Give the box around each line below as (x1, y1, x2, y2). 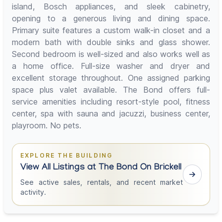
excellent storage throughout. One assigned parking (12, 73, 210, 83)
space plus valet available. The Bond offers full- (12, 85, 210, 95)
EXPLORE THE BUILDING (20, 152, 113, 160)
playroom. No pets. (12, 120, 81, 131)
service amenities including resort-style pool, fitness (12, 97, 210, 107)
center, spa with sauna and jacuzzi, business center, (12, 109, 210, 119)
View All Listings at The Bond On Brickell (20, 163, 181, 174)
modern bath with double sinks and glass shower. (12, 37, 210, 48)
